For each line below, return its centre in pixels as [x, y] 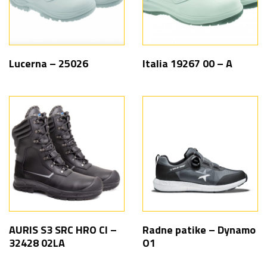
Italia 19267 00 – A [187, 63]
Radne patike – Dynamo [199, 230]
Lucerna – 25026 [49, 63]
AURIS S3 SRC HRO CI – [63, 230]
